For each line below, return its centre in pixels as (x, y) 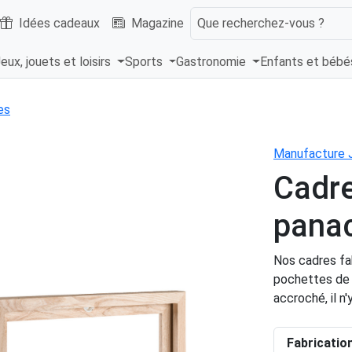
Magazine (158, 23)
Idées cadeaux (59, 23)
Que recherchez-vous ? (261, 23)
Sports (145, 62)
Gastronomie (213, 62)
